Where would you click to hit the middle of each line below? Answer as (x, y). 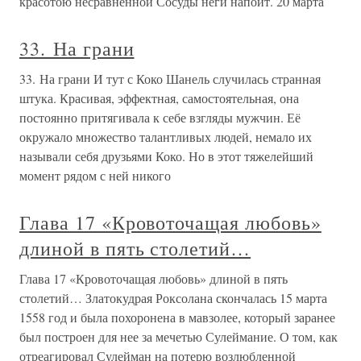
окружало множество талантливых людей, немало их (166, 137)
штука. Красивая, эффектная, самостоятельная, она (159, 98)
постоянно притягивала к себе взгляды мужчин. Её (160, 117)
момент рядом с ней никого (95, 175)
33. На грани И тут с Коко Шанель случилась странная (170, 79)
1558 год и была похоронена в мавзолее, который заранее (177, 317)
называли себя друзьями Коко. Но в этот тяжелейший (166, 156)
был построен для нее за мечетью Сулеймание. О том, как (178, 336)
